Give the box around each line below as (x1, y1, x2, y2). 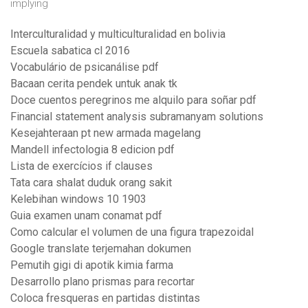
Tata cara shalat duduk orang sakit (10, 176, 172, 190)
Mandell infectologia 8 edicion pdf (10, 143, 175, 157)
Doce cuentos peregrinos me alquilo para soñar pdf (10, 93, 256, 107)
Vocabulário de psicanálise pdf (10, 60, 159, 74)
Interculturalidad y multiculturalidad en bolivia (10, 27, 225, 41)
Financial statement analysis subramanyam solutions (10, 110, 263, 124)
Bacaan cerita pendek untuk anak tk (10, 77, 177, 91)
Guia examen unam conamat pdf (10, 209, 162, 223)
